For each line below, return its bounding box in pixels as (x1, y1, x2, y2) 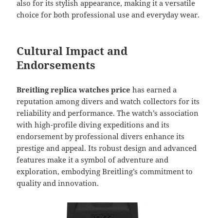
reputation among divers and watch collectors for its (17, 96, 200, 107)
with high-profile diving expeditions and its (17, 120, 170, 130)
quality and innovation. (17, 178, 99, 188)
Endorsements (17, 57, 96, 73)
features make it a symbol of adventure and (17, 155, 169, 165)
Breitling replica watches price (17, 85, 133, 95)
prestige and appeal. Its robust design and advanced (17, 143, 197, 153)
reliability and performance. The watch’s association (17, 108, 199, 118)
